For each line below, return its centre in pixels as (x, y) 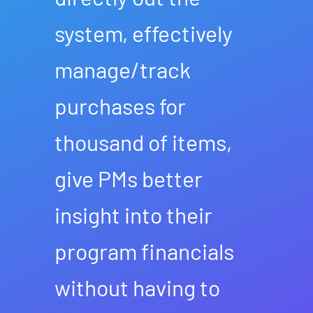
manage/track (123, 69)
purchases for (120, 105)
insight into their (133, 214)
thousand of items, (143, 142)
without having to (137, 287)
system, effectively (144, 33)
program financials (144, 251)
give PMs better (129, 178)
